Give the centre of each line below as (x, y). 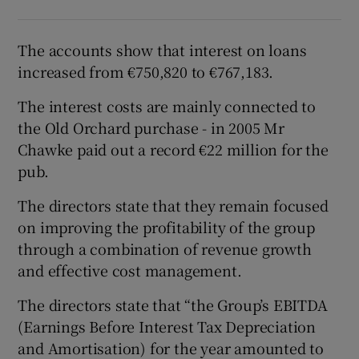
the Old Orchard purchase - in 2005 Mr (151, 128)
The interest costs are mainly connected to (167, 106)
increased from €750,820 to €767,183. (146, 72)
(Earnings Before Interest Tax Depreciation (167, 327)
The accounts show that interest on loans (162, 50)
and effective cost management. (130, 270)
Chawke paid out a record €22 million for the (173, 149)
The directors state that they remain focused (173, 206)
